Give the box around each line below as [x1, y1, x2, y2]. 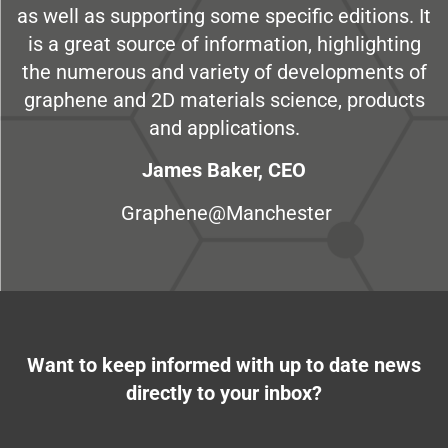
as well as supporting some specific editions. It [17, 4, 431, 29]
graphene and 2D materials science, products [23, 88, 425, 113]
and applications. [148, 116, 300, 141]
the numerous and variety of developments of [21, 60, 427, 85]
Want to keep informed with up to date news [27, 353, 421, 378]
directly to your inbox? [126, 381, 322, 406]
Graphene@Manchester [116, 200, 332, 225]
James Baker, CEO [142, 158, 306, 183]
